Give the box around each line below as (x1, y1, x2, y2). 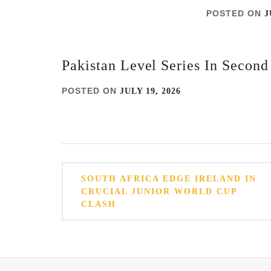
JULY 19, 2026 (120, 87, 181, 96)
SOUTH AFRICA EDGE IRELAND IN (81, 174, 256, 183)
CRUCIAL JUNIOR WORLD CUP (81, 187, 237, 196)
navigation (61, 186, 123, 202)
